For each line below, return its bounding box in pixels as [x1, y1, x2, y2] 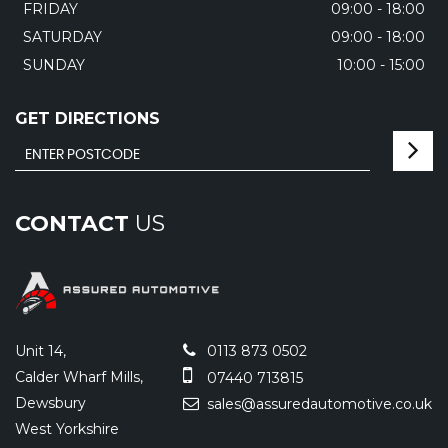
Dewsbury [15, 394, 86, 413]
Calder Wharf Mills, [15, 368, 143, 387]
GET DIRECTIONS [15, 109, 160, 128]
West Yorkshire [15, 420, 119, 439]
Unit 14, [15, 342, 66, 361]
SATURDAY [23, 28, 102, 46]
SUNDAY [23, 56, 85, 74]
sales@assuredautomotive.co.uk [203, 395, 432, 414]
